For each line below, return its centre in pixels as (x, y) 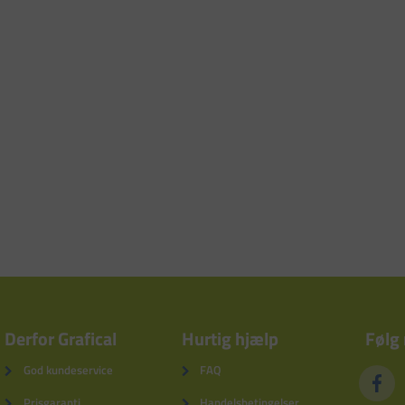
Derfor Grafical (61, 338)
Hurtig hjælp (230, 338)
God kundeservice (68, 370)
